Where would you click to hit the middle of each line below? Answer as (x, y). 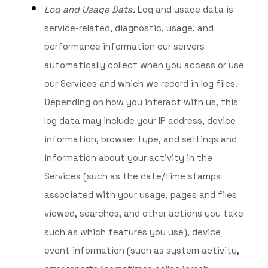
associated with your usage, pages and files (140, 195)
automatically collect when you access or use (144, 65)
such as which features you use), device (132, 232)
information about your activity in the (128, 158)
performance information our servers (124, 47)
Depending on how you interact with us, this (141, 102)
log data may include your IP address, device (140, 121)
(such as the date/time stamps (152, 176)
